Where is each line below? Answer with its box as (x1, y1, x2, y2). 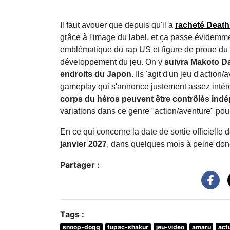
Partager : (60, 159, 100, 170)
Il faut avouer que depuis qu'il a (60, 20, 175, 29)
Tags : (60, 209, 84, 220)
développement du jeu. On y (60, 57, 164, 66)
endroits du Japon (60, 69, 131, 79)
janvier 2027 (60, 139, 107, 148)
